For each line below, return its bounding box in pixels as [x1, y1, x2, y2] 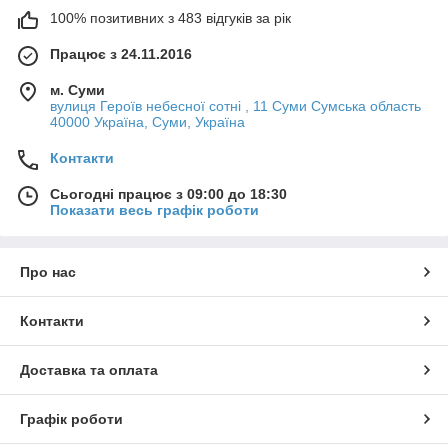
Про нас [20, 264, 76, 281]
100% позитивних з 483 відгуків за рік [50, 10, 291, 27]
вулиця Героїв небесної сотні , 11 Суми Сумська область [50, 98, 421, 115]
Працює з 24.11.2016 [50, 46, 192, 63]
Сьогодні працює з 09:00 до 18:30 [50, 186, 287, 203]
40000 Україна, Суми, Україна [50, 114, 245, 131]
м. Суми [50, 82, 105, 99]
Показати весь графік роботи [50, 202, 259, 219]
